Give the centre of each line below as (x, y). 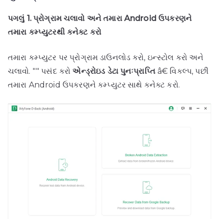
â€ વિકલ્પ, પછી (182, 71)
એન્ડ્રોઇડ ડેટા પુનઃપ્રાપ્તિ (114, 71)
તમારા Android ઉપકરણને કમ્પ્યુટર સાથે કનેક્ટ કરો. (94, 85)
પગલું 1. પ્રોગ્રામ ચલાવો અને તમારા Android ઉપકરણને (100, 18)
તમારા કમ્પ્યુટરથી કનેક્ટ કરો (55, 32)
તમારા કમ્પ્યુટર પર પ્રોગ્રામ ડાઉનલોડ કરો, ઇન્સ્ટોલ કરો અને (106, 57)
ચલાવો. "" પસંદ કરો (40, 71)
